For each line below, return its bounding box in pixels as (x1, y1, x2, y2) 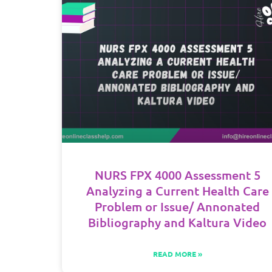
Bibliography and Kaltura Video (88, 214, 267, 231)
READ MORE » (152, 249, 202, 259)
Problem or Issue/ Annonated (95, 199, 260, 215)
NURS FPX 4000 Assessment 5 (94, 167, 260, 183)
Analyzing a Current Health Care (86, 183, 269, 199)
